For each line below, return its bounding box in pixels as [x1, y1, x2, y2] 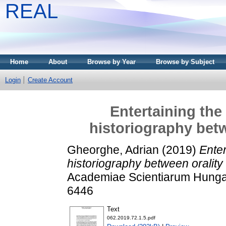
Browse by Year [87, 58, 136, 66]
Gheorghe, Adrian [67, 143, 159, 156]
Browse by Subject [156, 58, 214, 66]
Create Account [28, 76, 73, 84]
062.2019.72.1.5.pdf [107, 215, 155, 221]
